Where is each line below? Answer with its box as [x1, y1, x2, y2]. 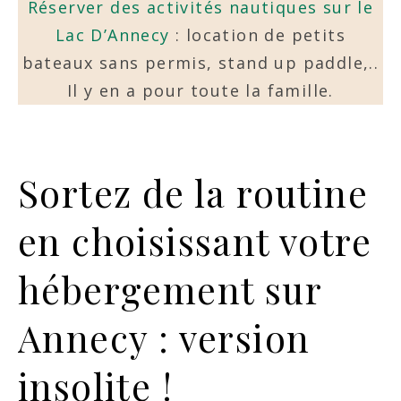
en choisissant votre [18, 217, 371, 265]
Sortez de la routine [18, 168, 368, 217]
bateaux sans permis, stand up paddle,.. [21, 52, 380, 73]
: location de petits [175, 24, 346, 46]
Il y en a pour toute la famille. [67, 80, 334, 101]
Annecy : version [18, 313, 311, 362]
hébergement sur [18, 265, 321, 313]
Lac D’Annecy [55, 24, 176, 46]
